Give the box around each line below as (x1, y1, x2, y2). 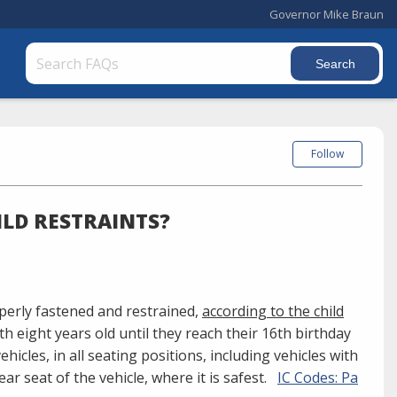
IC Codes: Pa (277, 367, 358, 387)
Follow (311, 145, 344, 161)
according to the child (202, 300, 344, 321)
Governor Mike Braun (269, 5, 384, 22)
